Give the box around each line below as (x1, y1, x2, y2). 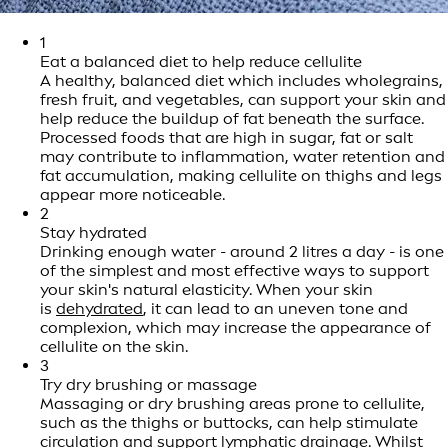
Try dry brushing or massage (40, 375, 257, 395)
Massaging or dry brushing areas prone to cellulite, (40, 394, 425, 414)
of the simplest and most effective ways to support (40, 261, 429, 281)
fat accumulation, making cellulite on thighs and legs (40, 166, 442, 186)
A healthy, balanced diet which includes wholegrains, (40, 71, 443, 91)
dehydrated (56, 299, 143, 319)
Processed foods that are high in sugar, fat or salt (40, 128, 413, 148)
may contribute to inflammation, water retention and (40, 147, 445, 167)
